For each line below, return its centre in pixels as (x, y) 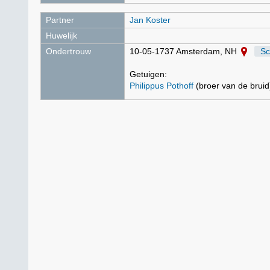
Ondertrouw (68, 51)
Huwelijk (61, 36)
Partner (60, 20)
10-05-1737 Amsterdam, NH (184, 51)
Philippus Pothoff (162, 86)
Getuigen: (148, 74)
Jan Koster (150, 20)
